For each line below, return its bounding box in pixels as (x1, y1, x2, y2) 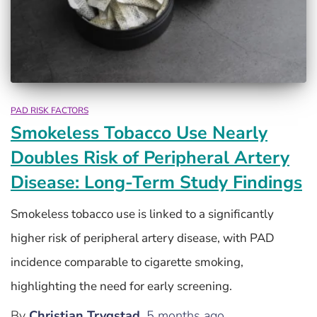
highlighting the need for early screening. (11, 277, 232, 294)
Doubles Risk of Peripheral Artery (11, 145, 289, 170)
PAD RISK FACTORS (11, 104, 88, 116)
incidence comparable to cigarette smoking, (11, 253, 243, 270)
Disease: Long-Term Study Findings (11, 170, 302, 195)
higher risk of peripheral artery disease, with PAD (11, 229, 275, 246)
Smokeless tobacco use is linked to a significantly (11, 205, 274, 222)
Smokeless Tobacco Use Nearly (11, 120, 267, 145)
